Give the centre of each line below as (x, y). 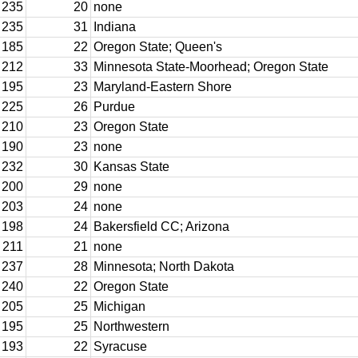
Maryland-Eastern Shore (163, 87)
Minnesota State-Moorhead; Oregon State (211, 67)
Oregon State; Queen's (158, 47)
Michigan (119, 306)
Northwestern (131, 326)
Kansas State (131, 167)
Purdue (114, 107)
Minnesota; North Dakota (164, 267)
